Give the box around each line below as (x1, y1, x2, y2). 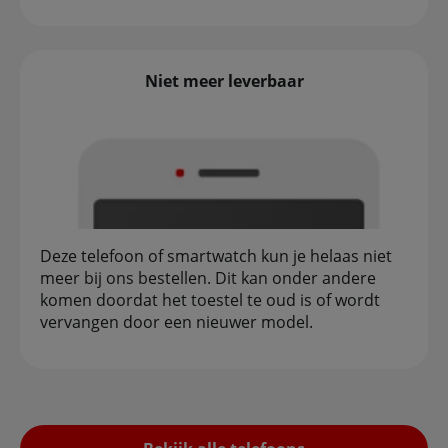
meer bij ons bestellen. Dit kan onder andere (40, 267, 376, 290)
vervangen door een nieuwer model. (40, 311, 329, 334)
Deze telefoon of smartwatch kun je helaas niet (40, 245, 392, 268)
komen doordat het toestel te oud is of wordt (40, 289, 380, 312)
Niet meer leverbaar (144, 70, 304, 93)
